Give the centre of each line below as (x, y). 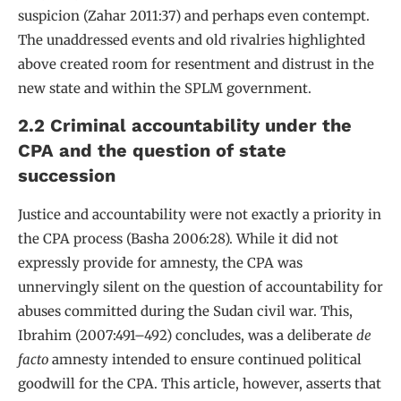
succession (67, 176)
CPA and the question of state (152, 151)
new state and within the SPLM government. (165, 88)
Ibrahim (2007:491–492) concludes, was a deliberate (187, 336)
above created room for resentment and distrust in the (196, 64)
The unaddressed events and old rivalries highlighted (192, 39)
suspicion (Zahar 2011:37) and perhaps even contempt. (194, 15)
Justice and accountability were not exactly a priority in (200, 215)
